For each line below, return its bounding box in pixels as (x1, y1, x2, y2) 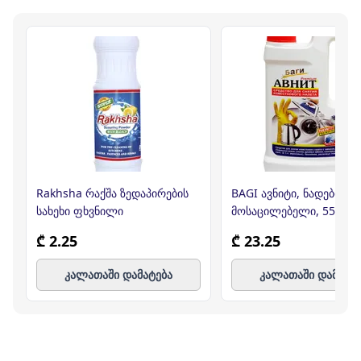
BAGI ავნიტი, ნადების (231, 185, 346, 201)
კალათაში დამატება (64, 267, 172, 282)
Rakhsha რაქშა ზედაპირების (36, 185, 189, 201)
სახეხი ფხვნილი (36, 203, 123, 218)
